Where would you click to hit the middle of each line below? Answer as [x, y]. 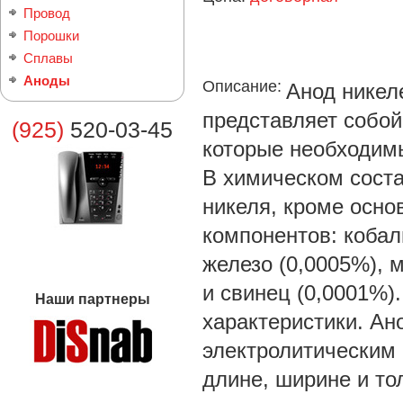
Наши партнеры [92, 299]
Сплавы [48, 58]
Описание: [244, 86]
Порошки [51, 36]
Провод [47, 13]
